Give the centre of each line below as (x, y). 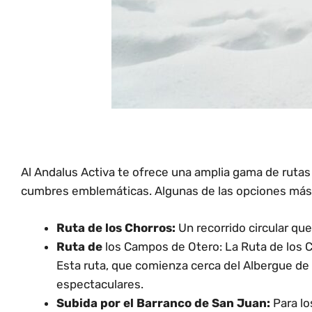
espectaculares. (100, 284)
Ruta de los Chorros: (116, 227)
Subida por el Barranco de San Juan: (163, 303)
